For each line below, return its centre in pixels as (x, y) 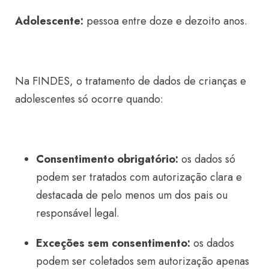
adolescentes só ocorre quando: (89, 99)
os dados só (207, 159)
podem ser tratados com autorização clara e (139, 177)
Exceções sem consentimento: (113, 243)
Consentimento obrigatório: (107, 159)
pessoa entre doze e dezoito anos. (165, 21)
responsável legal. (78, 213)
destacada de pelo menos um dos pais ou (132, 195)
